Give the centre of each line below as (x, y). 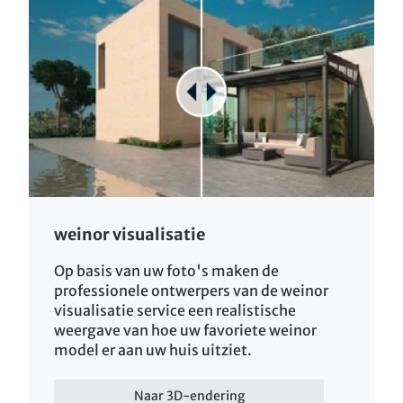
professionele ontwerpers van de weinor (191, 291)
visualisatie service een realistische (175, 311)
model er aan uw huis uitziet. (154, 350)
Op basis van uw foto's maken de (166, 271)
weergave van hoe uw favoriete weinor (185, 331)
